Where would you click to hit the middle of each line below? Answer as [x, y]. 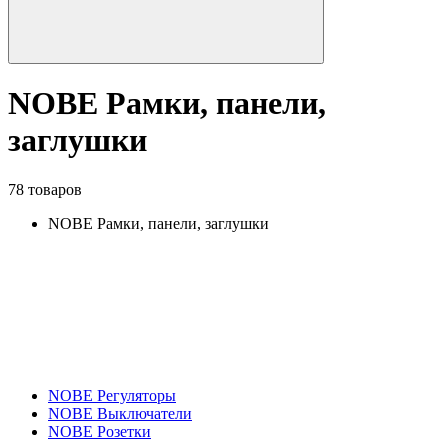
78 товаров [45, 189]
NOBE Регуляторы [112, 395]
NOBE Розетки [99, 431]
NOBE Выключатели [120, 413]
